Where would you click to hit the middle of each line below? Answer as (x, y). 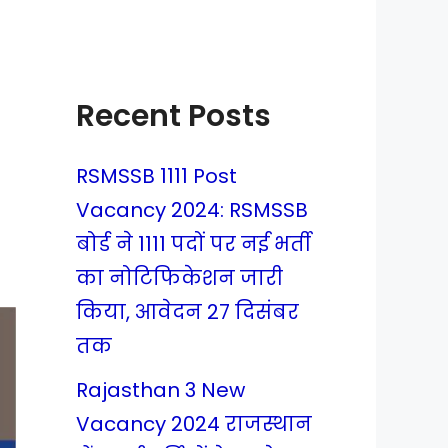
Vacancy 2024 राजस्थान (194, 424)
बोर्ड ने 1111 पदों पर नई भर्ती (193, 244)
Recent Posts (173, 116)
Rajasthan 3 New (160, 390)
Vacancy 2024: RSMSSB (192, 210)
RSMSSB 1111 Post (156, 176)
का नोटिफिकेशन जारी (179, 278)
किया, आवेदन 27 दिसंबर (187, 312)
